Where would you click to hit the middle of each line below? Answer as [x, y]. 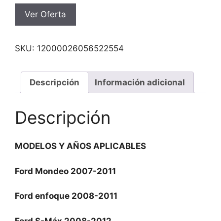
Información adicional [140, 82]
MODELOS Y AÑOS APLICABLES [80, 146]
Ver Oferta [45, 14]
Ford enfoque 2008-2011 [66, 196]
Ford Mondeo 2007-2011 [65, 171]
